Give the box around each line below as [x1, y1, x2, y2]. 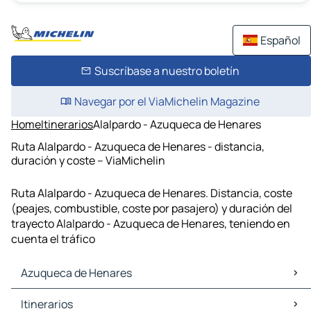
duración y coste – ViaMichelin [11, 152, 165, 168]
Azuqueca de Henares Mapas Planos [14, 289, 197, 305]
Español [260, 33, 301, 48]
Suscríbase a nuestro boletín [94, 63, 239, 78]
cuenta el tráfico [11, 231, 95, 247]
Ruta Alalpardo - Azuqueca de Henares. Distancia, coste [11, 185, 292, 201]
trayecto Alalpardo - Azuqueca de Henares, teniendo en [11, 216, 290, 232]
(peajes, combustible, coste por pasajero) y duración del [11, 201, 292, 217]
